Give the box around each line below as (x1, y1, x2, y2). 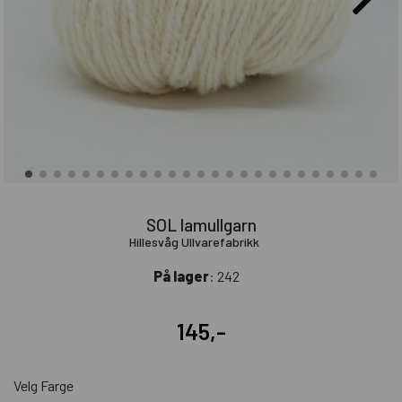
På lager (153, 267, 209, 285)
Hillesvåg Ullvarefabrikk (129, 234, 259, 250)
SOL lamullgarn (145, 214, 257, 236)
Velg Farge (13, 377, 74, 395)
